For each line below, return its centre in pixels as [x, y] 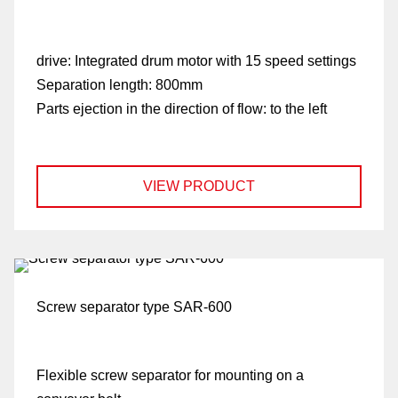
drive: [56, 61]
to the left [298, 109]
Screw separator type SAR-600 [134, 307]
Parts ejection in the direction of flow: [153, 109]
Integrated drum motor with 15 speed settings [215, 61]
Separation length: [96, 85]
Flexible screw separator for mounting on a [170, 375]
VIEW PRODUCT [199, 186]
